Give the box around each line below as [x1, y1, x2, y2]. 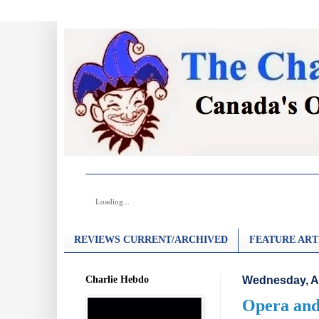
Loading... [95, 197, 130, 206]
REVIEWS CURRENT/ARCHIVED [74, 234, 228, 246]
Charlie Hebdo [85, 273, 149, 285]
